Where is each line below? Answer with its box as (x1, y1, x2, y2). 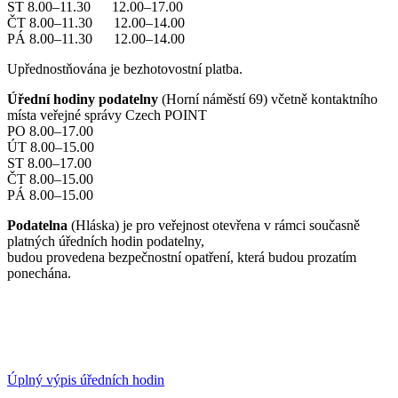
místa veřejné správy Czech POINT (7, 107, 207, 123)
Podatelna (7, 217, 68, 233)
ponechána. (7, 265, 71, 281)
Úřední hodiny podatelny (7, 91, 158, 107)
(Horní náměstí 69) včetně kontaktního (158, 91, 378, 107)
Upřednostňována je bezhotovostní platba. (7, 60, 243, 76)
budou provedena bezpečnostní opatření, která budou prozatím (7, 249, 356, 265)
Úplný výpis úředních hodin (7, 371, 164, 387)
